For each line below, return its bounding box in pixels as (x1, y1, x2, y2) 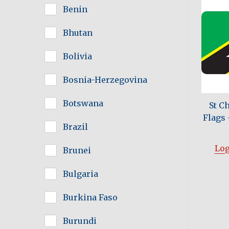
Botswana (63, 98, 103, 109)
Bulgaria (63, 169, 98, 179)
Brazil (63, 122, 88, 132)
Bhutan (63, 28, 93, 38)
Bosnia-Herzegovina (63, 75, 147, 85)
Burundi (63, 216, 97, 226)
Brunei (63, 145, 91, 156)
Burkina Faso (63, 192, 118, 203)
